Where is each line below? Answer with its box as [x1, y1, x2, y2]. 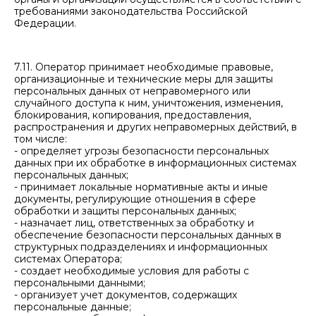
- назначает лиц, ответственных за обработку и [14, 217, 254, 229]
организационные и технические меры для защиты [14, 73, 273, 85]
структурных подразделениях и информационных [14, 241, 267, 253]
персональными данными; [14, 276, 145, 289]
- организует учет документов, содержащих [14, 288, 237, 301]
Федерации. [14, 17, 76, 30]
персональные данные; [14, 300, 131, 313]
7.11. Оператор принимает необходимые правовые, [14, 61, 273, 73]
